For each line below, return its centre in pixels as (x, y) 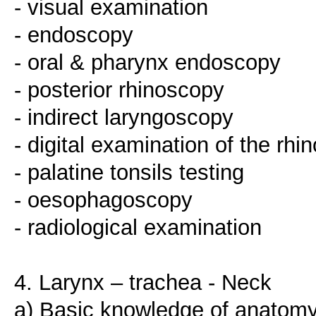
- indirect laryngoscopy (124, 117)
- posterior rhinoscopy (119, 90)
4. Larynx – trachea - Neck (143, 282)
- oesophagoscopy (103, 200)
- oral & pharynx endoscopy (147, 62)
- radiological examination (138, 227)
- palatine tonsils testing (129, 172)
